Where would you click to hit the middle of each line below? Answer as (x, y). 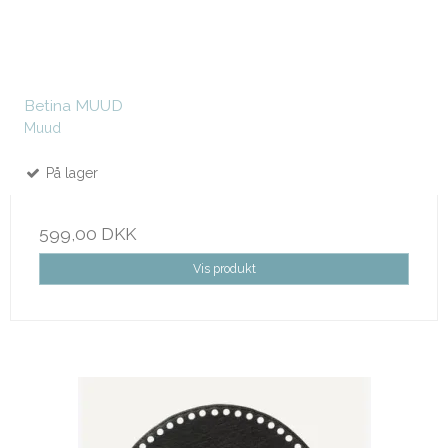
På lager (70, 173)
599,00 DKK (87, 234)
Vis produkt (224, 269)
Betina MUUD (73, 106)
